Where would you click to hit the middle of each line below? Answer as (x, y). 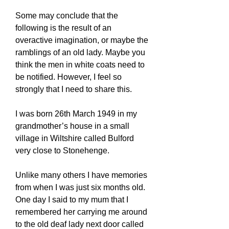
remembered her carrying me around (81, 212)
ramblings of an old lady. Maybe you (80, 52)
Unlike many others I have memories (81, 175)
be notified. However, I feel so (68, 77)
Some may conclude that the (67, 16)
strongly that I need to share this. (74, 89)
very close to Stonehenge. (62, 151)
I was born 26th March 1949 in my (76, 114)
